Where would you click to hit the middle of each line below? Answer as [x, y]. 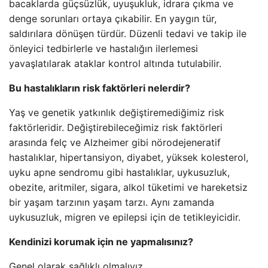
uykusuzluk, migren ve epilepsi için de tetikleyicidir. [125, 217]
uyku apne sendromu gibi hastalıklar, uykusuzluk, [119, 172]
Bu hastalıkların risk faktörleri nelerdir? [100, 88]
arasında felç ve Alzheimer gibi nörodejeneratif [115, 142]
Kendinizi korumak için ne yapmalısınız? [101, 242]
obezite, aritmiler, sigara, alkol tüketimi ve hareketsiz [128, 187]
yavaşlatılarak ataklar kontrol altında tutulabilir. [115, 63]
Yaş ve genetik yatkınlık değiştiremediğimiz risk [117, 112]
